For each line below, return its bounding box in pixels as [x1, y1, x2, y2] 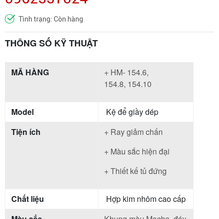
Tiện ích [11, 126, 41, 137]
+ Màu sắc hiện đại [104, 145, 170, 157]
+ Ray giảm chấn [104, 126, 163, 137]
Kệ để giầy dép [104, 106, 158, 117]
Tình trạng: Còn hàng [19, 15, 83, 23]
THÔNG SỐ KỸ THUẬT [5, 36, 98, 49]
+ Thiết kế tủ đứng [104, 165, 167, 176]
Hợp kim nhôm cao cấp [104, 193, 186, 204]
